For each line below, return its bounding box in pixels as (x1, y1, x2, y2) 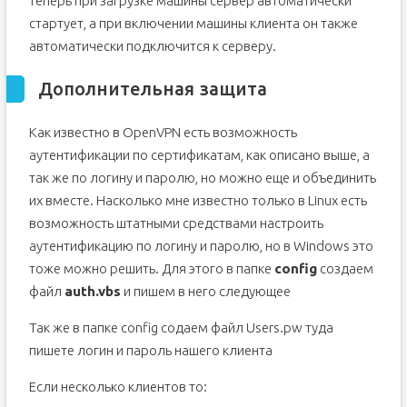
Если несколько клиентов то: (28, 379, 207, 394)
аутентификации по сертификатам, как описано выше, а (28, 147, 370, 163)
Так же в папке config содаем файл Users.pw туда (28, 320, 333, 335)
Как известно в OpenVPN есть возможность (28, 124, 297, 140)
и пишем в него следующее (120, 283, 291, 299)
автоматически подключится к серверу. (28, 38, 276, 54)
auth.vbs (64, 283, 121, 299)
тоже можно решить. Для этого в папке (28, 261, 274, 276)
